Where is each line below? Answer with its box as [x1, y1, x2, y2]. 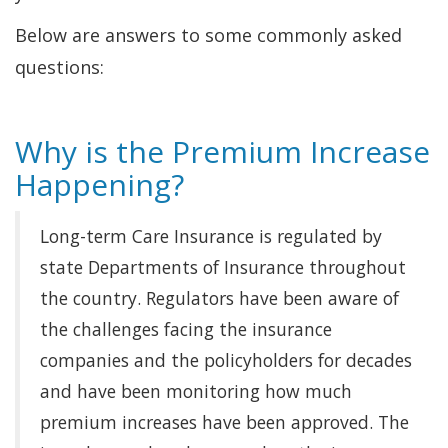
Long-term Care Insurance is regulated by [40, 224, 382, 248]
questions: [15, 55, 104, 79]
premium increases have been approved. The [40, 410, 409, 434]
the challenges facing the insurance [40, 317, 332, 341]
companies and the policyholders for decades [40, 348, 412, 372]
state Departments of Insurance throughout [40, 255, 406, 279]
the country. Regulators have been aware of [40, 286, 399, 310]
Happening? [15, 164, 184, 205]
